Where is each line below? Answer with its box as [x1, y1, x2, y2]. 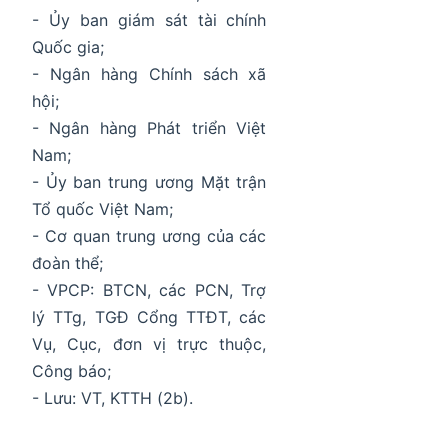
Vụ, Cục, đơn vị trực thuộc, [32, 334, 267, 355]
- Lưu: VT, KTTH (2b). [32, 388, 193, 409]
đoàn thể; [32, 253, 103, 274]
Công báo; [32, 361, 111, 382]
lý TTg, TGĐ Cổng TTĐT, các [32, 307, 267, 328]
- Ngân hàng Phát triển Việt [32, 118, 267, 139]
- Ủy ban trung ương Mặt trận [32, 172, 267, 193]
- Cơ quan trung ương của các [32, 226, 267, 247]
